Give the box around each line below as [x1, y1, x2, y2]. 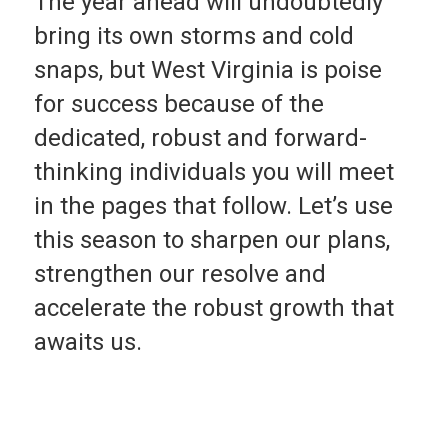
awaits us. [33, 327, 142, 356]
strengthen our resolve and [33, 259, 326, 288]
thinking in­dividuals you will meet [33, 157, 394, 186]
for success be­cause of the [33, 89, 324, 118]
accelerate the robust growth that [33, 293, 394, 322]
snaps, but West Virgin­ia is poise [33, 55, 382, 84]
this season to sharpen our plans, [33, 225, 390, 254]
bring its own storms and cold [33, 21, 354, 50]
